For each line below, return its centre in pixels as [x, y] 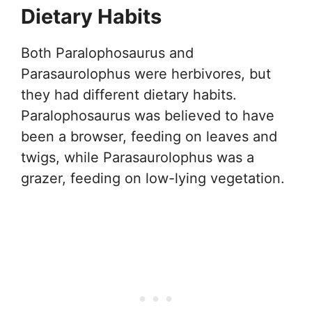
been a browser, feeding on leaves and [149, 137]
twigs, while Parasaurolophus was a [138, 158]
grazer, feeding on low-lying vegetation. [153, 179]
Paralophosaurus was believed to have [148, 116]
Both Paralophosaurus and [107, 53]
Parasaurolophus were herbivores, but [146, 74]
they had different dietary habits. [129, 95]
